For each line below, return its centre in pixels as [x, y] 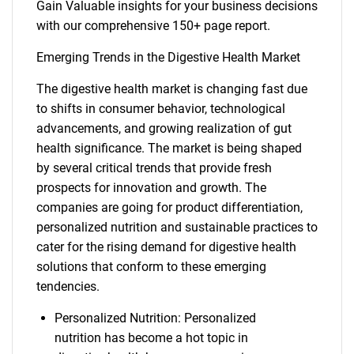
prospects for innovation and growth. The [151, 188]
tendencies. [68, 286]
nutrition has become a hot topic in [151, 338]
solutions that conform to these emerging [151, 267]
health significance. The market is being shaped [169, 148]
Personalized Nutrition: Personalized [155, 318]
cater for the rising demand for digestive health [166, 247]
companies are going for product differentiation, [169, 207]
